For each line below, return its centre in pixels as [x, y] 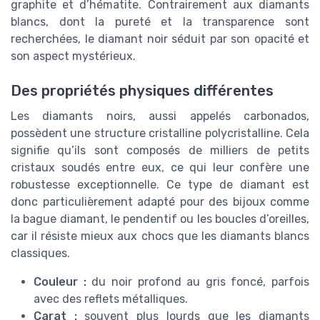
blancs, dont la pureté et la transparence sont [160, 21]
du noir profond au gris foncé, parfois [197, 282]
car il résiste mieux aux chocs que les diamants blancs [160, 236]
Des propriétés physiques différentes [142, 91]
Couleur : [60, 282]
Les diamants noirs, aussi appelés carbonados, [160, 116]
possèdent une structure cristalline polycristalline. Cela [160, 134]
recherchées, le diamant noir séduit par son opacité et [160, 39]
